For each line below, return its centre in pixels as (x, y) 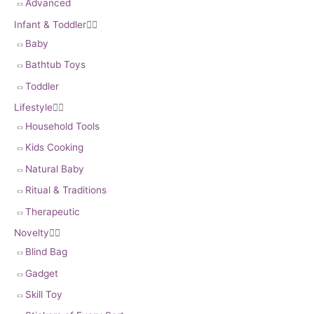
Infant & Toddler (50, 24)
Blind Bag (46, 252)
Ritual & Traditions (66, 190)
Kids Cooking (54, 148)
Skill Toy (44, 294)
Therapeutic (53, 211)
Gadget (42, 273)
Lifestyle (33, 108)
